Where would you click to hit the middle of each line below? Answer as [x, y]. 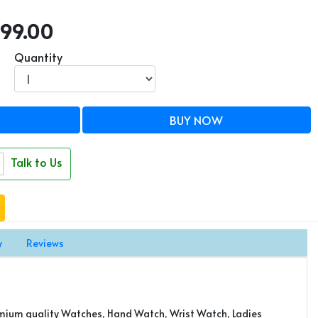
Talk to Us [36, 161]
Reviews [45, 243]
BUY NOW [197, 120]
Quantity [38, 57]
